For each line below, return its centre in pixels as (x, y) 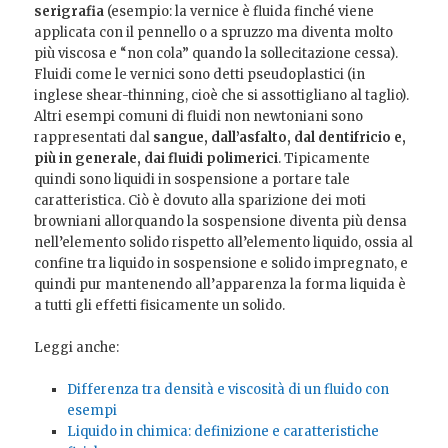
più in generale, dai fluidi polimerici (156, 158)
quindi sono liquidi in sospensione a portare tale (192, 179)
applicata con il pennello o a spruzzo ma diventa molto (214, 32)
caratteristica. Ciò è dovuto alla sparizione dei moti (200, 200)
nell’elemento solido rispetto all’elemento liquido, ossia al (224, 242)
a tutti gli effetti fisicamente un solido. (160, 305)
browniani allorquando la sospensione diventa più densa (221, 221)
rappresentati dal (94, 137)
